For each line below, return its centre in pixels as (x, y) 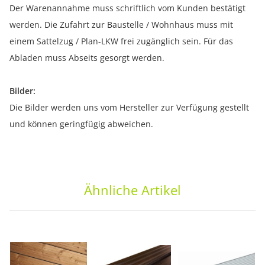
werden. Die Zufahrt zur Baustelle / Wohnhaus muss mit (121, 25)
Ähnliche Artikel (132, 190)
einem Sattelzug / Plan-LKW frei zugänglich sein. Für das (121, 41)
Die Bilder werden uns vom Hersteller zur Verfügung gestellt (129, 108)
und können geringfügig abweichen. (81, 124)
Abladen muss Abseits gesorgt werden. (87, 58)
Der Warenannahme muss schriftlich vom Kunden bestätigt (127, 8)
